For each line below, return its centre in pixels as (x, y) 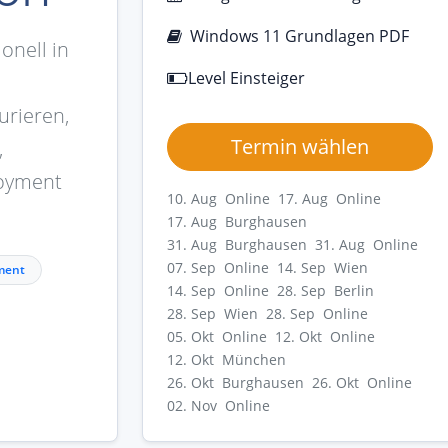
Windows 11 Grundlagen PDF (299, 36)
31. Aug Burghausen (237, 245)
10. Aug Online (218, 199)
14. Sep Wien (322, 268)
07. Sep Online (218, 268)
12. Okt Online (325, 337)
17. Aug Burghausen (237, 222)
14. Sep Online (218, 291)
